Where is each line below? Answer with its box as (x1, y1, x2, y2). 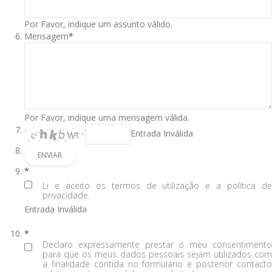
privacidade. (42, 189, 90, 201)
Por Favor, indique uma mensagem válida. (24, 112, 189, 123)
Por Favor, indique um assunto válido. (24, 18, 172, 30)
